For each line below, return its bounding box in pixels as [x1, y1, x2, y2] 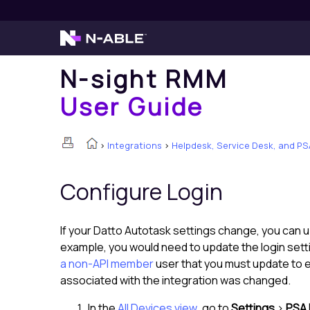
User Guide [60, 90, 204, 122]
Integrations [107, 139, 162, 152]
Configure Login [60, 176, 223, 208]
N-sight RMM [60, 62, 228, 95]
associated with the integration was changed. [60, 273, 291, 289]
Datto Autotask [93, 223, 171, 239]
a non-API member [60, 256, 154, 272]
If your [60, 223, 93, 239]
